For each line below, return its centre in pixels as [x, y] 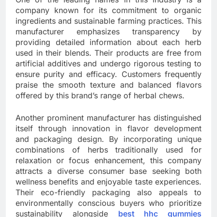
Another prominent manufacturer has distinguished [108, 118]
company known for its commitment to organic [108, 10]
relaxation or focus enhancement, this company [108, 161]
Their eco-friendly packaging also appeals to [108, 193]
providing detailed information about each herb [108, 42]
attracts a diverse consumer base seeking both [108, 171]
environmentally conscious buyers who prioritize [108, 203]
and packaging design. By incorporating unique [108, 139]
